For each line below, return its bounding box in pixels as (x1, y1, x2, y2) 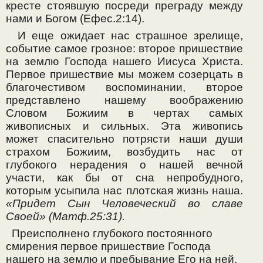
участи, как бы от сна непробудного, (6, 171, 243, 184)
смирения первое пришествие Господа (6, 240, 211, 252)
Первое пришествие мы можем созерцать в (6, 68, 243, 81)
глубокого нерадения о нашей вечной (6, 159, 243, 171)
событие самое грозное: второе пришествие (6, 42, 243, 55)
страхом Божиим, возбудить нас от (6, 146, 243, 159)
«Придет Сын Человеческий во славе (6, 197, 243, 210)
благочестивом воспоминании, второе (6, 81, 243, 94)
